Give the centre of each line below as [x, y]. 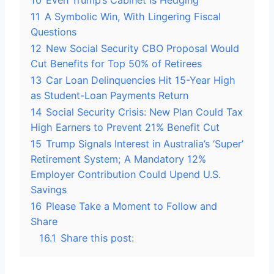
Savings [49, 190]
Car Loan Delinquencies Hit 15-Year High [141, 80]
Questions [54, 32]
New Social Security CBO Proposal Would [143, 48]
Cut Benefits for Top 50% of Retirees [116, 64]
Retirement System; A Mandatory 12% [118, 159]
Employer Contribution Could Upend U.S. [126, 174]
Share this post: [97, 238]
